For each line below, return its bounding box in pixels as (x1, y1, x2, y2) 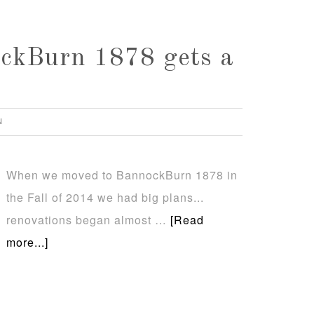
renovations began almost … (6, 212, 170, 228)
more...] (6, 234, 48, 250)
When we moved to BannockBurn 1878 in (6, 167, 238, 183)
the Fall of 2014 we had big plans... (6, 189, 204, 205)
